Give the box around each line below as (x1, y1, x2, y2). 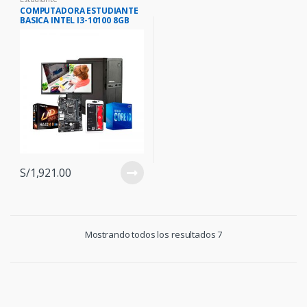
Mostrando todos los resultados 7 (84, 228, 223, 241)
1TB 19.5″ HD (20, 24, 73, 36)
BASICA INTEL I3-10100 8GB (20, 14, 130, 27)
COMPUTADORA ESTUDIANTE (20, 5, 138, 17)
